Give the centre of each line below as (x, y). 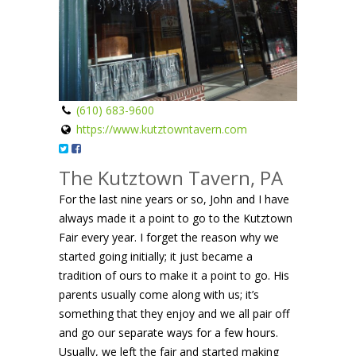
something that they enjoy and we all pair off (174, 313)
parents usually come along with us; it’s (159, 294)
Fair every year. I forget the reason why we (169, 237)
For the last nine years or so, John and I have (174, 199)
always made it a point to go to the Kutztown (176, 218)
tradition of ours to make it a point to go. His (174, 275)
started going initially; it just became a (156, 256)
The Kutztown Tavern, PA (171, 177)
